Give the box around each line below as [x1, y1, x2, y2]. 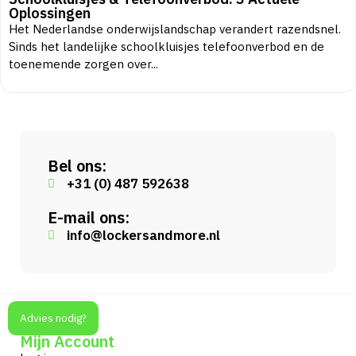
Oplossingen [9, 3, 91, 22]
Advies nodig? [20, 310, 87, 325]
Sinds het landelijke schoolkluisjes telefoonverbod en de [9, 38, 324, 54]
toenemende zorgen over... [9, 56, 158, 72]
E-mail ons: [48, 206, 130, 228]
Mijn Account [20, 330, 114, 352]
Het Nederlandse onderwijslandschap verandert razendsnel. [9, 21, 341, 37]
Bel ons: [48, 154, 106, 176]
